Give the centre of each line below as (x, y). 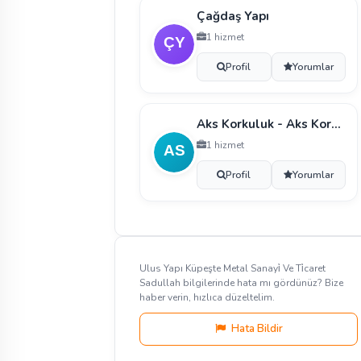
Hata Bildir (255, 329)
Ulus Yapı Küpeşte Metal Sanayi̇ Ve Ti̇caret (232, 268)
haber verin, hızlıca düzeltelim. (207, 297)
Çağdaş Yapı (233, 16)
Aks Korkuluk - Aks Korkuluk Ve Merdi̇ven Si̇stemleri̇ (336, 124)
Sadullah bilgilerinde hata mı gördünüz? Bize (241, 283)
